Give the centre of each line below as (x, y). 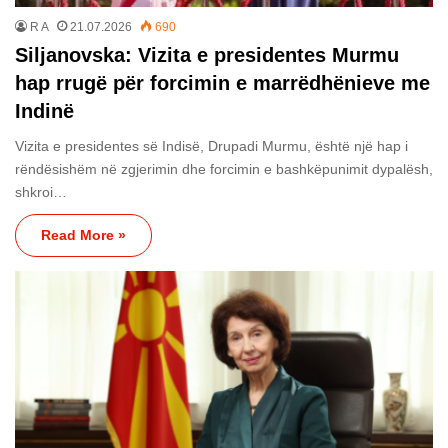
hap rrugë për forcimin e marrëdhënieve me (222, 83)
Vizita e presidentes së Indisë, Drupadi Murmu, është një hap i (211, 146)
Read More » (83, 235)
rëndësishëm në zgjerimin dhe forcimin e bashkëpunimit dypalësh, (224, 169)
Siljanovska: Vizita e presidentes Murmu (207, 55)
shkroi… (41, 192)
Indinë (44, 111)
